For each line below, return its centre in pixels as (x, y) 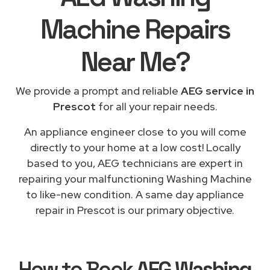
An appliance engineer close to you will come (135, 131)
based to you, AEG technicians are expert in (135, 163)
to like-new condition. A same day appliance (135, 194)
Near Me (128, 61)
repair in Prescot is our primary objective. (135, 210)
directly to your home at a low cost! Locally (135, 147)
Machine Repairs (135, 29)
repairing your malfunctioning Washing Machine (135, 178)
